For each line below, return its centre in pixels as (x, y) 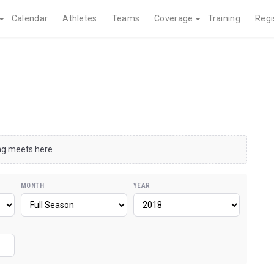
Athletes (80, 18)
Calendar (30, 18)
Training (224, 18)
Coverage (174, 18)
